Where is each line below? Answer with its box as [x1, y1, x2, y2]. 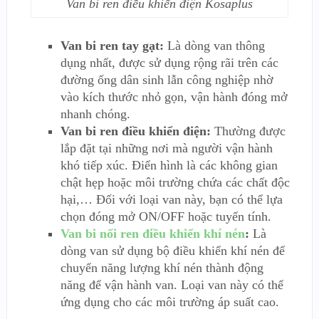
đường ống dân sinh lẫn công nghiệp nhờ [60, 73, 273, 88]
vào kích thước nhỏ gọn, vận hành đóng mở [60, 90, 288, 105]
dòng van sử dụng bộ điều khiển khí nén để [60, 244, 285, 258]
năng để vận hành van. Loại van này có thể [60, 278, 283, 293]
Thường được [210, 124, 286, 139]
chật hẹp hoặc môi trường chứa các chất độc [60, 175, 290, 190]
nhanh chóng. [60, 107, 130, 122]
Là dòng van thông [163, 38, 265, 53]
